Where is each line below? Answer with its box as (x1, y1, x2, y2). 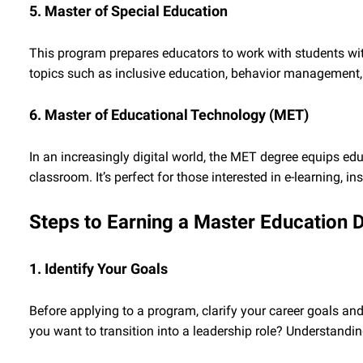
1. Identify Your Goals (29, 260, 168, 277)
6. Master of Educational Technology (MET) (29, 106, 309, 123)
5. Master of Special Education (29, 2, 228, 19)
